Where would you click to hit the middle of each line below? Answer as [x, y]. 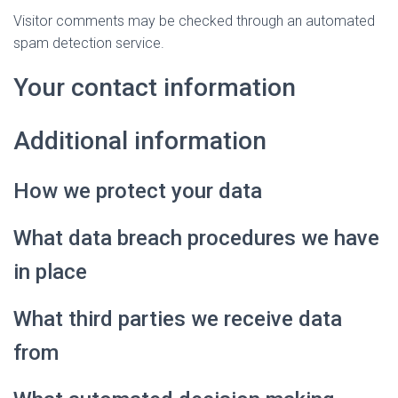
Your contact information [155, 88]
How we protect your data [138, 191]
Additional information [140, 141]
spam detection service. [89, 43]
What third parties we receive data [178, 319]
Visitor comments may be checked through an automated [194, 21]
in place [50, 272]
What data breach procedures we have [196, 238]
